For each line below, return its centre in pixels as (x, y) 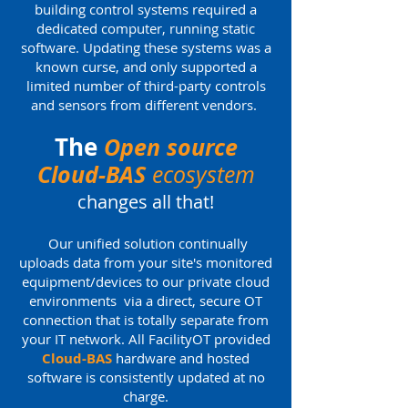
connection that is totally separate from (146, 320)
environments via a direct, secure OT (146, 301)
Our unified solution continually (146, 243)
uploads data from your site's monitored (146, 262)
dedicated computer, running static (146, 28)
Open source (170, 147)
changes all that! (146, 202)
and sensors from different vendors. (146, 105)
